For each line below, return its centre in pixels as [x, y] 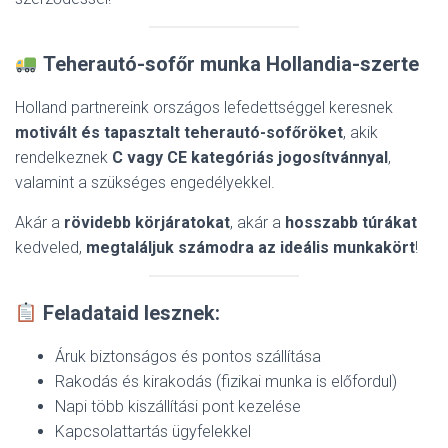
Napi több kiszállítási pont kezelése [178, 406]
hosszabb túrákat [351, 222]
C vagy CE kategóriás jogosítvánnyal [250, 157]
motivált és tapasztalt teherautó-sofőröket [179, 132]
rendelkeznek [63, 157]
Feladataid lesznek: [131, 313]
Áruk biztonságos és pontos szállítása [188, 356]
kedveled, [50, 247]
